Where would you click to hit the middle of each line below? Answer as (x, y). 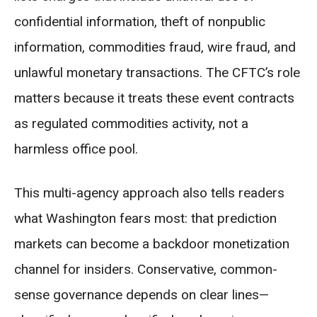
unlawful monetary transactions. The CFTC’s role (157, 73)
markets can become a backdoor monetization (152, 244)
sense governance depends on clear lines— (142, 295)
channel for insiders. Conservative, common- (146, 270)
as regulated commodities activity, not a (131, 124)
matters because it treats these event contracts (154, 98)
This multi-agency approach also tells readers (149, 193)
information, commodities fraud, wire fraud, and (155, 47)
